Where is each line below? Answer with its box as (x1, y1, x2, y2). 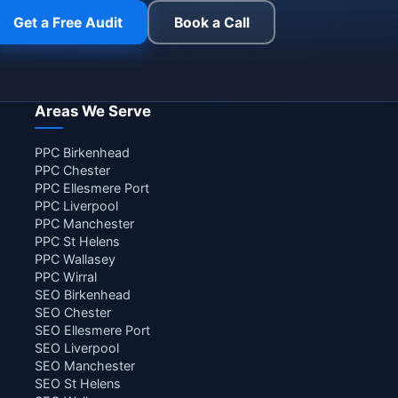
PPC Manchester (35, 216, 135, 231)
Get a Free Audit (13, 13, 123, 31)
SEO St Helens (35, 376, 122, 391)
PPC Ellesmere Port (35, 180, 150, 195)
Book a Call (173, 13, 250, 31)
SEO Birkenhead (35, 287, 131, 302)
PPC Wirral (35, 269, 98, 284)
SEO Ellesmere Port (35, 322, 151, 338)
